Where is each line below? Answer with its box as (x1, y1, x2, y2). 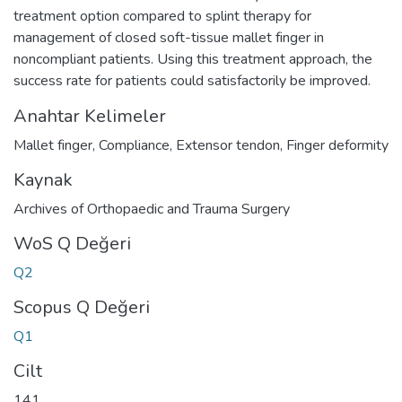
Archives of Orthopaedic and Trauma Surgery (13, 198, 290, 219)
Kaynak (13, 167, 73, 192)
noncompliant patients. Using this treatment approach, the (13, 48, 372, 69)
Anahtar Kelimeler (13, 103, 166, 128)
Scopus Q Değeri (13, 294, 150, 319)
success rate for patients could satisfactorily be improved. (13, 70, 371, 91)
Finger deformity (286, 135, 389, 155)
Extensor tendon (176, 135, 280, 155)
